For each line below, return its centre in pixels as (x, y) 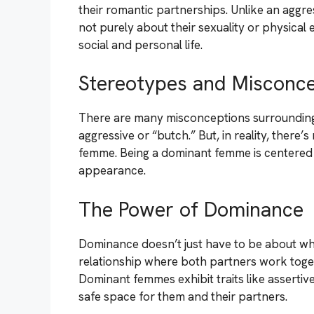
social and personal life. (141, 45)
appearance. (112, 171)
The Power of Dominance (191, 209)
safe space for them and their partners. (183, 296)
